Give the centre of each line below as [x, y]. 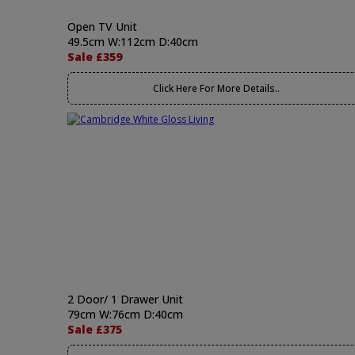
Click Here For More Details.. [216, 88]
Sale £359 [95, 57]
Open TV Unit [102, 27]
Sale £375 [95, 329]
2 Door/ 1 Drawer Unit [125, 299]
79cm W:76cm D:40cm [125, 314]
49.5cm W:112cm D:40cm [133, 42]
